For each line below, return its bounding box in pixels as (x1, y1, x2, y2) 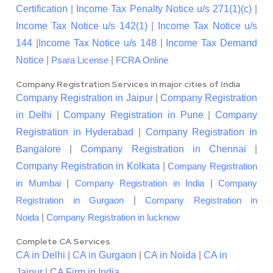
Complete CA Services (16, 236, 110, 247)
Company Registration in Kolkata (16, 161, 160, 172)
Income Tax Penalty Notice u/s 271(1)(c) (76, 4, 252, 15)
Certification (16, 4, 68, 15)
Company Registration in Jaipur (16, 93, 153, 104)
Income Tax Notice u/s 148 (38, 38, 157, 49)
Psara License (51, 55, 108, 66)
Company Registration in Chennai (80, 144, 246, 155)
